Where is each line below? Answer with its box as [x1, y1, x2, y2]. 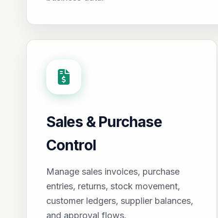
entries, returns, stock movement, [46, 181, 180, 191]
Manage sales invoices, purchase [46, 166, 180, 177]
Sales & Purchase [46, 113, 162, 130]
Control [46, 136, 96, 154]
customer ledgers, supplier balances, [46, 196, 193, 206]
